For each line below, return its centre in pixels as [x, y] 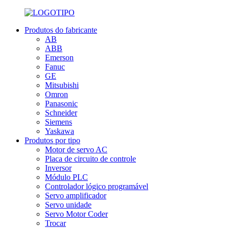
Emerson [59, 58]
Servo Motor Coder [76, 214]
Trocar [55, 223]
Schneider [61, 113]
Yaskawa [60, 131]
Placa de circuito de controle [90, 159]
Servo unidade [68, 205]
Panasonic [61, 104]
